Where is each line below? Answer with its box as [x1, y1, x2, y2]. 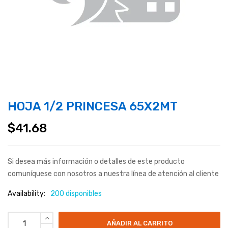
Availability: [8, 189, 45, 198]
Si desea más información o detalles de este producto [8, 157, 185, 166]
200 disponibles [50, 189, 102, 198]
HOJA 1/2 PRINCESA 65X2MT [8, 99, 178, 114]
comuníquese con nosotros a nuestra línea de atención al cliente [8, 169, 219, 179]
